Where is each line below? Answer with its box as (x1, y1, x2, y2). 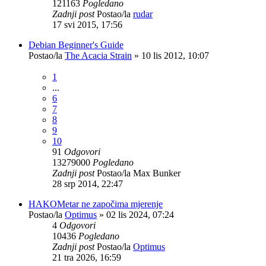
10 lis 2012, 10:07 (141, 50, 209, 61)
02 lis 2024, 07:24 (106, 209, 174, 220)
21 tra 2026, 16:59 (52, 252, 121, 262)
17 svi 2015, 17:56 (52, 19, 122, 30)
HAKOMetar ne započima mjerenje (28, 198, 163, 209)
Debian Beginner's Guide (28, 39, 123, 50)
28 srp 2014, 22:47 (52, 178, 123, 189)
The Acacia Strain (65, 50, 132, 61)
